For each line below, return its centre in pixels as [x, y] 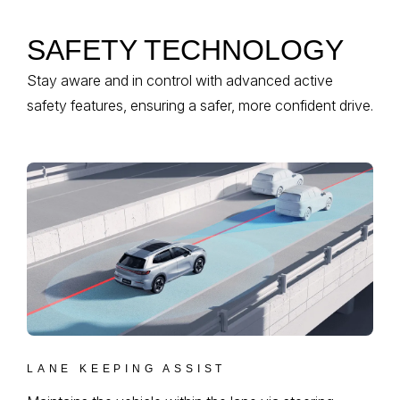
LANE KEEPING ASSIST [127, 369]
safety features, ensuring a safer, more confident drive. [200, 106]
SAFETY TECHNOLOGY [185, 50]
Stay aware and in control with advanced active [180, 81]
